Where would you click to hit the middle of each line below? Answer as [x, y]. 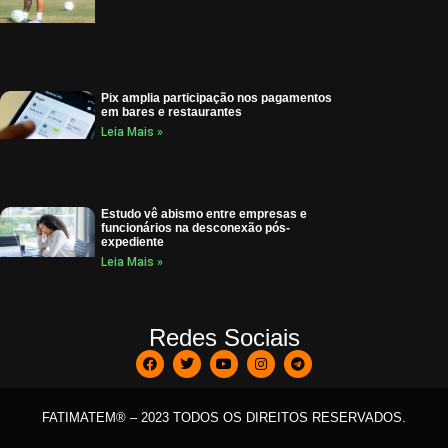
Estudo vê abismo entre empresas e [203, 214]
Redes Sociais [224, 337]
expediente [132, 242]
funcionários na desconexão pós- [195, 228]
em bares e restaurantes [171, 112]
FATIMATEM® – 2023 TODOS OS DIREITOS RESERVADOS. [224, 417]
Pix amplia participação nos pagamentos [216, 98]
